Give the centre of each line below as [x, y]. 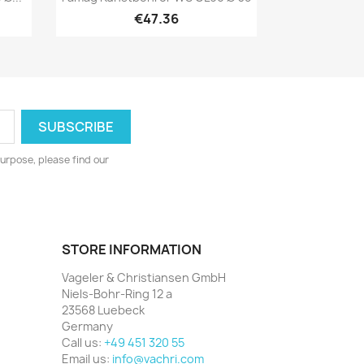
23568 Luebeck [103, 310]
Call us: [83, 342]
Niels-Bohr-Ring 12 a [117, 293]
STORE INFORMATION [132, 249]
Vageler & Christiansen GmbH [144, 277]
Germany [87, 326]
